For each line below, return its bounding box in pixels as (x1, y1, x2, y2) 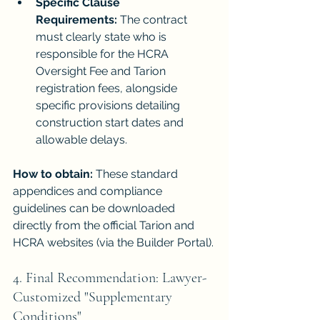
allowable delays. (36, 133, 127, 147)
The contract (117, 13, 190, 27)
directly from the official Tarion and (13, 219, 197, 233)
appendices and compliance (13, 184, 165, 199)
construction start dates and (36, 116, 186, 130)
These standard (93, 167, 181, 181)
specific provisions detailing (36, 99, 183, 113)
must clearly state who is (36, 30, 169, 44)
